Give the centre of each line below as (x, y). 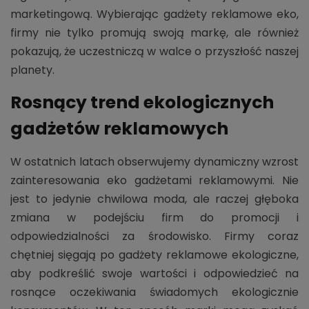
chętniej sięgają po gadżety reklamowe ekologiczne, (154, 255)
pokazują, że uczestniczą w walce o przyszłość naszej (154, 51)
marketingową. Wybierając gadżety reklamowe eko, (154, 14)
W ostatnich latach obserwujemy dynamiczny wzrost (154, 161)
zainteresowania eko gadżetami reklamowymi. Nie (154, 180)
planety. (32, 70)
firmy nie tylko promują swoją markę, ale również (154, 32)
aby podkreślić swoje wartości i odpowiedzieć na (154, 273)
